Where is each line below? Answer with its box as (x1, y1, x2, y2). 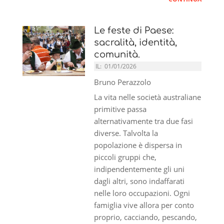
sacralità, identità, (94, 37, 177, 47)
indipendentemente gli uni (94, 163, 185, 174)
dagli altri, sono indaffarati (94, 175, 185, 186)
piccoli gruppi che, (94, 151, 157, 162)
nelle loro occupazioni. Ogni (94, 187, 190, 198)
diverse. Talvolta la (94, 127, 158, 138)
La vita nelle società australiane (94, 91, 201, 102)
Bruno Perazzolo (94, 76, 151, 87)
